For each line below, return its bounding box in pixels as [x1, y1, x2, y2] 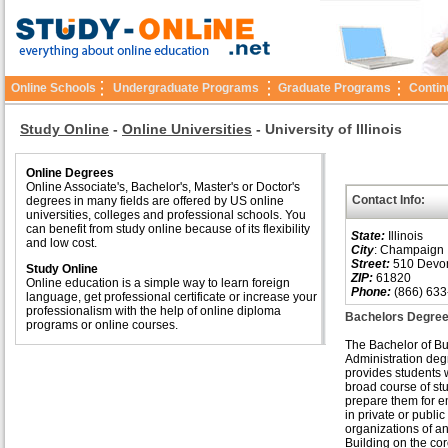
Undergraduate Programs [113, 81, 259, 95]
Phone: [351, 285, 391, 299]
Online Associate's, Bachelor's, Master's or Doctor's [26, 180, 300, 194]
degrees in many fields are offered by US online [26, 194, 284, 208]
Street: [351, 257, 390, 271]
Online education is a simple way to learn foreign [26, 276, 290, 290]
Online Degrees [26, 166, 114, 180]
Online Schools [10, 81, 96, 95]
